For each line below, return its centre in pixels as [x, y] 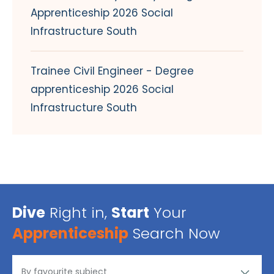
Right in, [78, 212]
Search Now [174, 233]
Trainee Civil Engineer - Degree [112, 71]
